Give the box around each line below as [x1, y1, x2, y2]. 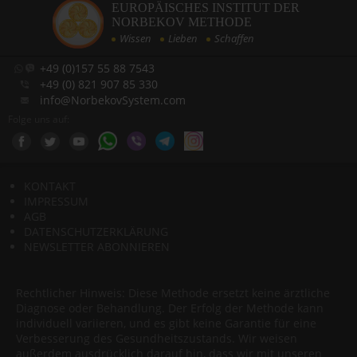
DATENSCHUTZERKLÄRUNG [24, 224, 168, 239]
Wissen [120, 30, 151, 45]
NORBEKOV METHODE [112, 14, 252, 29]
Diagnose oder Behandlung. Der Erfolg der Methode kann [16, 300, 324, 316]
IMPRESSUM [24, 194, 88, 209]
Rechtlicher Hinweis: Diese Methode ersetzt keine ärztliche [16, 285, 330, 300]
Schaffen [214, 30, 254, 45]
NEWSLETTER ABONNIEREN [24, 239, 170, 254]
